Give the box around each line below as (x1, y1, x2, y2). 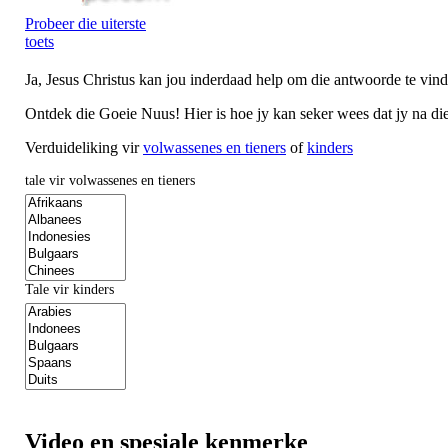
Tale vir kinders (25, 282, 114, 298)
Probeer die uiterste (25, 15, 146, 33)
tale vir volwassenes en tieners (25, 173, 195, 189)
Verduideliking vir (25, 139, 143, 157)
